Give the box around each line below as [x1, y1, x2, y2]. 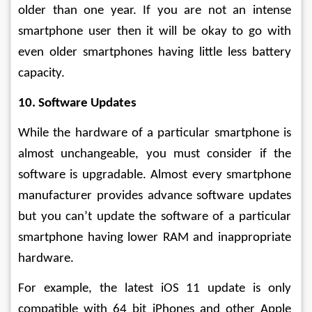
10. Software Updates [18, 97, 136, 110]
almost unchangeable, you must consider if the [18, 148, 294, 161]
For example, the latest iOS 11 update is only [18, 282, 294, 295]
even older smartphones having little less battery [18, 46, 294, 59]
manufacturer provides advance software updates [18, 189, 294, 203]
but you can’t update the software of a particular [18, 210, 294, 224]
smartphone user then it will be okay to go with [18, 25, 294, 38]
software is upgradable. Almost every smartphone [18, 169, 294, 182]
